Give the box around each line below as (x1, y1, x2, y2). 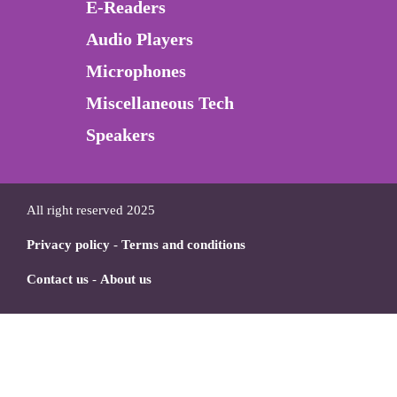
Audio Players (86, 29, 193, 50)
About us (100, 272, 152, 287)
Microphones (86, 61, 186, 82)
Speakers (86, 125, 155, 145)
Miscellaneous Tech (86, 93, 234, 113)
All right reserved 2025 (27, 203, 155, 218)
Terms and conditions (121, 237, 245, 253)
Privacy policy (27, 237, 110, 253)
